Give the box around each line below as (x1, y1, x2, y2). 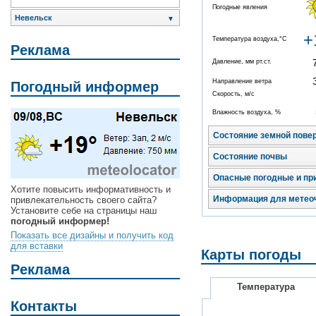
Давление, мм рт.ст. (212, 58, 272, 66)
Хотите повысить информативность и (11, 184, 171, 195)
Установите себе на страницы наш (11, 205, 157, 217)
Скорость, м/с (212, 90, 255, 98)
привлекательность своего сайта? (11, 195, 157, 206)
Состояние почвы (213, 152, 287, 162)
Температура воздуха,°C (212, 35, 287, 43)
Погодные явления (212, 4, 267, 11)
